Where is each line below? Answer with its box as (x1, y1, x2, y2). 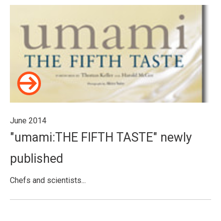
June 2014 (10, 116, 46, 125)
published (10, 151, 63, 166)
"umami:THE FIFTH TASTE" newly (10, 130, 192, 145)
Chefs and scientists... (10, 176, 86, 185)
